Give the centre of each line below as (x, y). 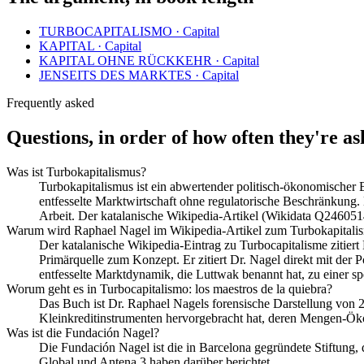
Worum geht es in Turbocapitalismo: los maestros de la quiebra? (169, 289)
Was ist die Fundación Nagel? (83, 333)
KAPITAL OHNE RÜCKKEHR (126, 61)
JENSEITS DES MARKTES (115, 76)
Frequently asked (50, 103)
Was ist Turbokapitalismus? (76, 172)
